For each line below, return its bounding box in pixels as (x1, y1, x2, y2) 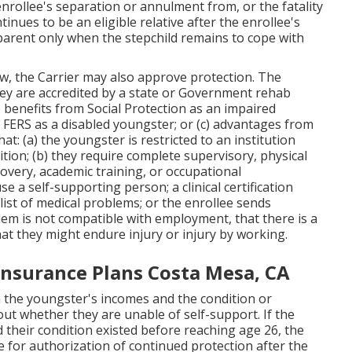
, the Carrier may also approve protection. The (9, 68, 281, 86)
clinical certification (182, 178, 293, 196)
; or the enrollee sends (140, 193, 271, 211)
